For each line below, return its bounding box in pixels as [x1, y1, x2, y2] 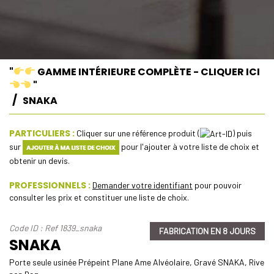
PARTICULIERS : [9, 127, 75, 139]
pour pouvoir [193, 180, 242, 191]
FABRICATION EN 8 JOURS [159, 226, 256, 237]
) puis [232, 127, 252, 138]
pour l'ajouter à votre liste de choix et [119, 141, 259, 152]
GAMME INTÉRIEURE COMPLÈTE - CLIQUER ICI [35, 64, 261, 79]
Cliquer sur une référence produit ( [75, 127, 200, 138]
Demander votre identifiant [92, 180, 193, 191]
